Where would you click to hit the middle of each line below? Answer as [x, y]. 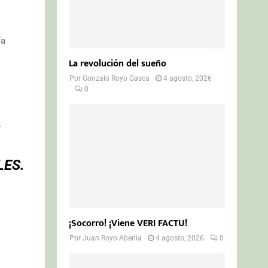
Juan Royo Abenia [112, 238]
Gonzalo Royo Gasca [116, 78]
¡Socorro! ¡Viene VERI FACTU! [128, 223]
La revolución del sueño [118, 63]
